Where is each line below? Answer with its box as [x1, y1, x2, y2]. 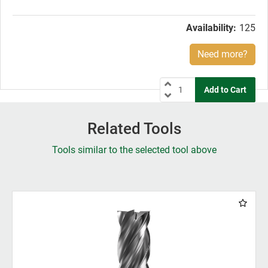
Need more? [197, 48, 248, 60]
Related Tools [87, 120, 181, 138]
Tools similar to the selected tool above [51, 144, 217, 156]
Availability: [186, 22, 236, 34]
